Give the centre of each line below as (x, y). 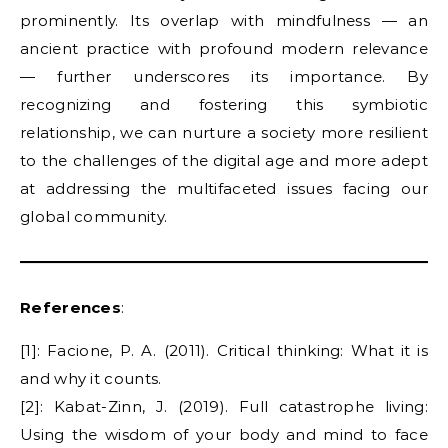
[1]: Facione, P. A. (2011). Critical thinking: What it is (224, 350)
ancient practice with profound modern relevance (224, 48)
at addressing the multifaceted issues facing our (224, 188)
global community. (94, 216)
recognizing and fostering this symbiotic (224, 104)
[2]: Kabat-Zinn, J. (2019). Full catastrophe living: (224, 406)
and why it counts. (91, 378)
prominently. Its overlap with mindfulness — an (224, 20)
